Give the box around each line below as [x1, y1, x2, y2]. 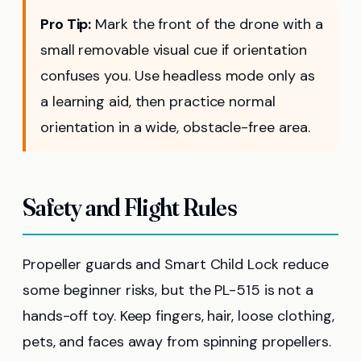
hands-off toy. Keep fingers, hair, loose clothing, [23, 306, 334, 326]
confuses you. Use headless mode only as [40, 66, 315, 86]
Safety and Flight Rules [23, 193, 237, 223]
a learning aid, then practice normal [40, 92, 276, 112]
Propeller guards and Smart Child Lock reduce [23, 255, 330, 275]
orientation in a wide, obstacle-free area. [40, 118, 311, 138]
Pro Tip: [40, 15, 92, 35]
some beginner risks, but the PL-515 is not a [23, 280, 314, 301]
